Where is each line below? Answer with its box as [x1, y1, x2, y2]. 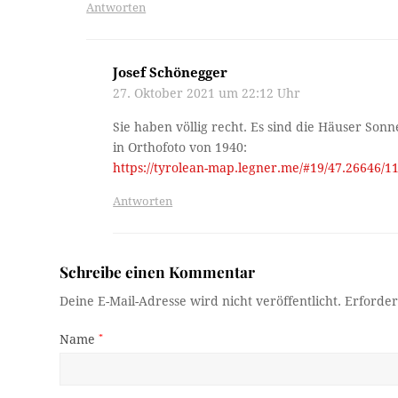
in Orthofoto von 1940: [113, 139, 248, 155]
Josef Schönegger [113, 64, 228, 81]
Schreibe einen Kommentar [60, 260, 256, 282]
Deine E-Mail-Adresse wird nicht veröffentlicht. [60, 293, 342, 308]
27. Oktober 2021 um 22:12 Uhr [113, 85, 301, 100]
